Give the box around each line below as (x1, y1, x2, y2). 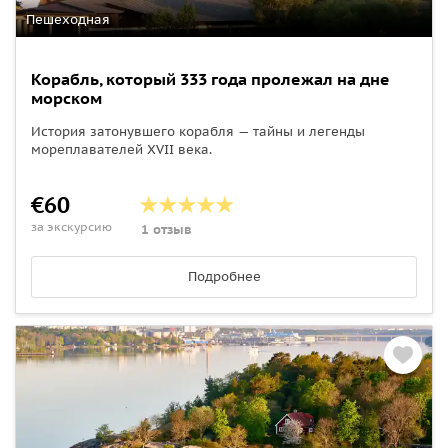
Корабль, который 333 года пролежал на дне (31, 68, 390, 89)
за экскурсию (31, 218, 112, 234)
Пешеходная (26, 10, 110, 28)
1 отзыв (141, 220, 192, 238)
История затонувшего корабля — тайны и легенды (31, 122, 365, 140)
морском (31, 87, 102, 108)
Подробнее (187, 267, 261, 285)
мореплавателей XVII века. (31, 140, 212, 158)
